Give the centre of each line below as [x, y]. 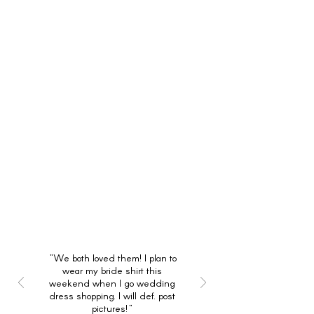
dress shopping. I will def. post [112, 295]
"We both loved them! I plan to [112, 258]
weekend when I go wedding [112, 283]
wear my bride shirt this [112, 270]
